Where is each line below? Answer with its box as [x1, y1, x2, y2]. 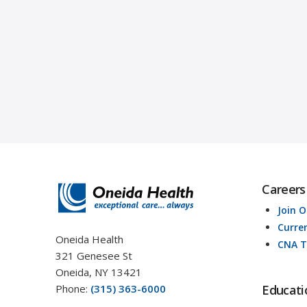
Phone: [55, 282, 90, 296]
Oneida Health [55, 232, 123, 247]
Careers [262, 181, 306, 198]
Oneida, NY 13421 [55, 265, 142, 280]
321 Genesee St [55, 249, 132, 263]
